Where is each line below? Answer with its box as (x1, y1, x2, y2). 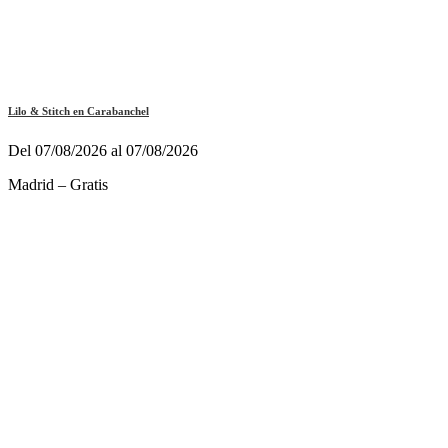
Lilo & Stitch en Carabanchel (8, 105, 149, 118)
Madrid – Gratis (8, 176, 108, 194)
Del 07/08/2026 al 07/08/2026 (8, 142, 198, 160)
